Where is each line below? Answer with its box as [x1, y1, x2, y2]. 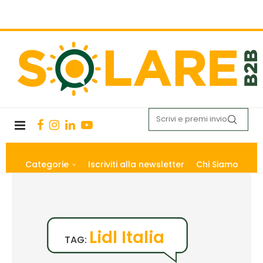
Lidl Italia [89, 225, 164, 249]
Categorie [25, 158, 69, 170]
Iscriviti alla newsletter [87, 158, 184, 170]
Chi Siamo [195, 158, 238, 170]
